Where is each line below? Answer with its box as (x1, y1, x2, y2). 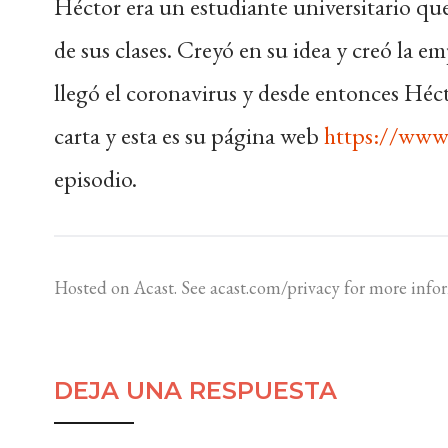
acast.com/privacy (209, 276, 340, 299)
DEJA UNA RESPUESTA (53, 376, 337, 405)
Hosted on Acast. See (53, 276, 210, 299)
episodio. (53, 163, 137, 194)
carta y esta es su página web (53, 120, 324, 151)
